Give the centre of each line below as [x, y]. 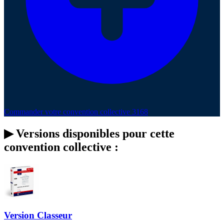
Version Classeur [38, 215]
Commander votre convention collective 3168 [76, 111]
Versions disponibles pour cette [94, 133]
